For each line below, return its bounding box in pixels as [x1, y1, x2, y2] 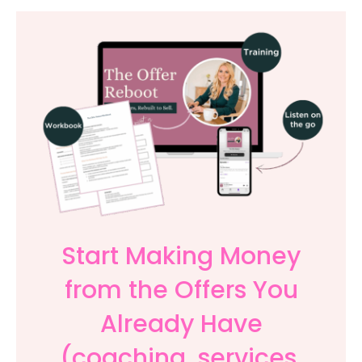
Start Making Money [61, 239, 301, 274]
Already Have [99, 307, 263, 342]
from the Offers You [64, 273, 298, 308]
